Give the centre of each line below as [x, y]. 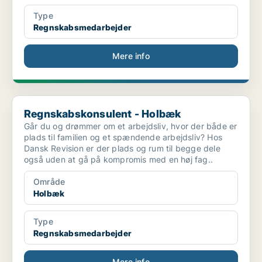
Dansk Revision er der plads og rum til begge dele [122, 149]
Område [49, 182]
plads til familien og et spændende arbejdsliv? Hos [123, 137]
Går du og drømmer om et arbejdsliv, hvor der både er [131, 126]
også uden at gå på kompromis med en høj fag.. [118, 160]
